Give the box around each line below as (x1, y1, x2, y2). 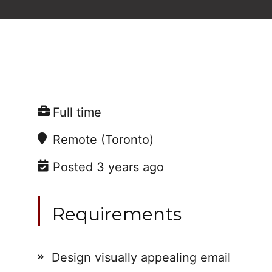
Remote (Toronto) (53, 132, 154, 147)
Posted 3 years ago (53, 160, 164, 174)
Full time (53, 105, 101, 120)
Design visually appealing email (52, 250, 231, 265)
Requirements (52, 203, 182, 225)
